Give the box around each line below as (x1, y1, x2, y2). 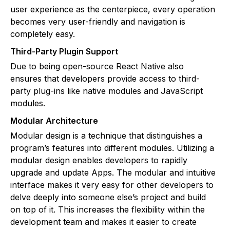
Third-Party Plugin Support (10, 46, 118, 57)
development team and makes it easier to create (10, 217, 197, 227)
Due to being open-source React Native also (10, 61, 184, 72)
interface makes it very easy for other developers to (10, 180, 214, 190)
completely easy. (10, 29, 75, 40)
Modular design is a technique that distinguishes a (10, 130, 202, 141)
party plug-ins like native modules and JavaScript (10, 86, 203, 97)
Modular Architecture (10, 116, 98, 126)
